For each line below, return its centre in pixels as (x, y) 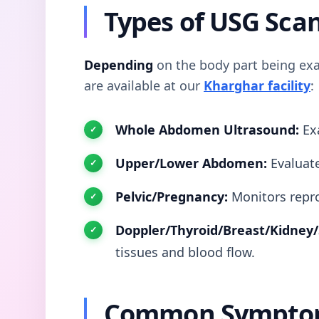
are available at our (144, 85)
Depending (119, 64)
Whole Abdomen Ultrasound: (207, 129)
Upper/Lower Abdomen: (191, 163)
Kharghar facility (257, 85)
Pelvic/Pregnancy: (172, 196)
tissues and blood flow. (185, 252)
